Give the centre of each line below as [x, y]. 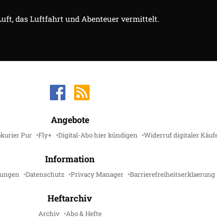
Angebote [70, 120]
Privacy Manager [97, 175]
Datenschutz [45, 175]
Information [70, 159]
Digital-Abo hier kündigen [98, 135]
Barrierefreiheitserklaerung [172, 175]
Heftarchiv [70, 198]
